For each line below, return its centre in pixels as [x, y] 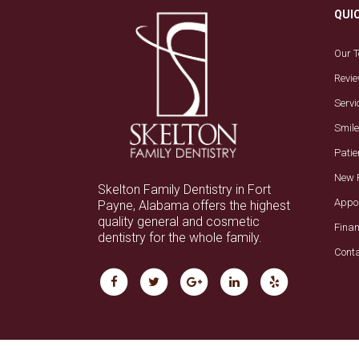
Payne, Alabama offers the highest [194, 206]
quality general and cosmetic [179, 222]
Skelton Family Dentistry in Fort [184, 190]
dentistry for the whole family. [180, 238]
